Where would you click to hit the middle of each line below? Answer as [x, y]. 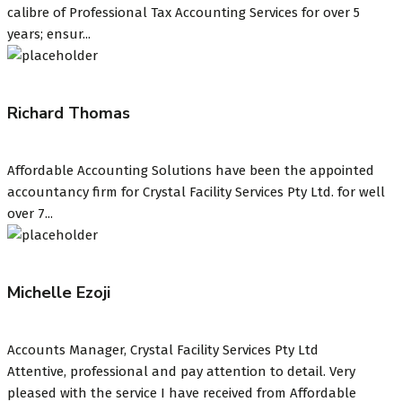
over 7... [30, 213]
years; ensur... [49, 34]
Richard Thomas [69, 113]
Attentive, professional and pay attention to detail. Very [181, 371]
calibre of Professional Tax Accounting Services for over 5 [184, 13]
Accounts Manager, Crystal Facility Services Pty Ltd [163, 350]
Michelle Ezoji [59, 292]
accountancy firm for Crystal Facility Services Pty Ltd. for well [196, 192]
